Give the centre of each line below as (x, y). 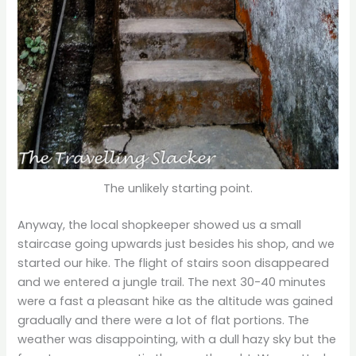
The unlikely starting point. (178, 188)
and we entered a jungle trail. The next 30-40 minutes (172, 282)
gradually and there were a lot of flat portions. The (164, 320)
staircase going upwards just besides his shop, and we (176, 244)
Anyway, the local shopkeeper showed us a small (160, 224)
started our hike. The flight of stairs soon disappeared (174, 263)
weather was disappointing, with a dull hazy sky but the (177, 339)
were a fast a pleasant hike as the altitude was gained (176, 301)
